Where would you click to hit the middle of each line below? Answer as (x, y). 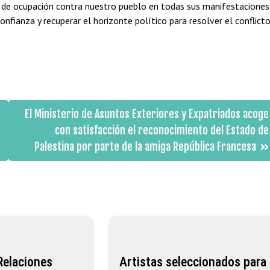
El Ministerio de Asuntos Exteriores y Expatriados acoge (146, 114)
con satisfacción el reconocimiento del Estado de (162, 130)
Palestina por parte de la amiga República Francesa (145, 146)
